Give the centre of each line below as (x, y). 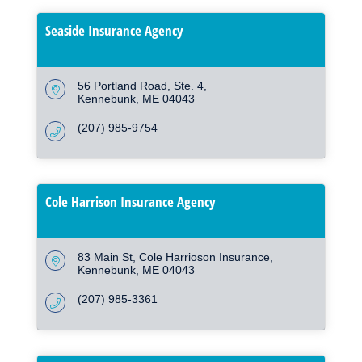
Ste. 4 (189, 86)
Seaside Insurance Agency (114, 31)
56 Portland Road (122, 86)
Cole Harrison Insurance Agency (130, 202)
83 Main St (105, 257)
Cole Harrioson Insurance (204, 257)
